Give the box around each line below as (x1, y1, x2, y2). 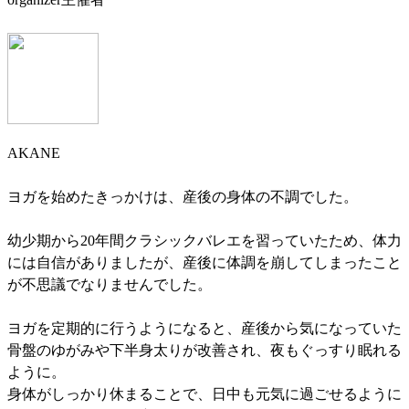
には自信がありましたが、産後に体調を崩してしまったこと (7, 254, 402, 270)
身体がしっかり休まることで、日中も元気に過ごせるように (7, 385, 402, 402)
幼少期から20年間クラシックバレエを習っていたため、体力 (7, 232, 402, 248)
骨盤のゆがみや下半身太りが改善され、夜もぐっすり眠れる (7, 341, 402, 358)
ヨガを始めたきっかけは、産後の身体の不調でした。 (7, 188, 358, 204)
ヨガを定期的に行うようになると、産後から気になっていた (7, 320, 402, 336)
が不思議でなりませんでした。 (7, 276, 212, 292)
